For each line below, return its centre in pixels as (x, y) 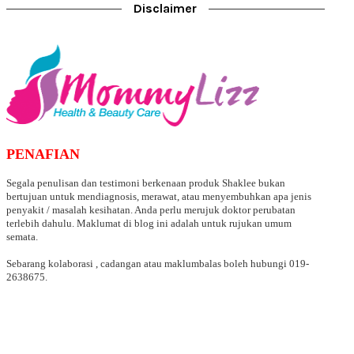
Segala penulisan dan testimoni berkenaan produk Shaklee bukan (145, 183)
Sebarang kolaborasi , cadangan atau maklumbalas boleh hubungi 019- (157, 264)
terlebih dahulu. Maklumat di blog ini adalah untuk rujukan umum (149, 223)
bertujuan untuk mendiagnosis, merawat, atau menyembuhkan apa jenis (158, 196)
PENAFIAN (43, 154)
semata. (22, 237)
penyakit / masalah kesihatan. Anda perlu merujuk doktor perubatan (151, 210)
